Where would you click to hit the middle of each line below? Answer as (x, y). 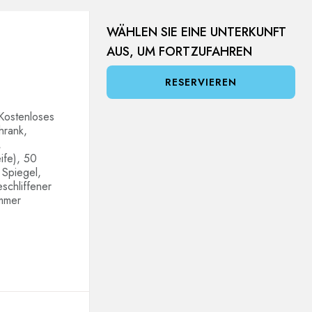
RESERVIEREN (201, 82)
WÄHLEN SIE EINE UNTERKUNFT (196, 32)
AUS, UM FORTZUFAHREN (179, 52)
